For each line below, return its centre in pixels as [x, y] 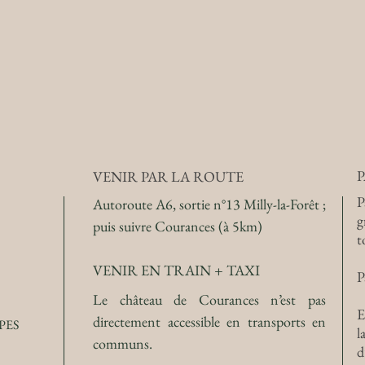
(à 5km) [240, 226]
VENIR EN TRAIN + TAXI [176, 270]
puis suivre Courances [156, 226]
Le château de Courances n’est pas [209, 299]
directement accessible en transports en [209, 321]
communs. [123, 343]
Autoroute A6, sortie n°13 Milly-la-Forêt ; [209, 204]
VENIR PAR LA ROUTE [168, 176]
